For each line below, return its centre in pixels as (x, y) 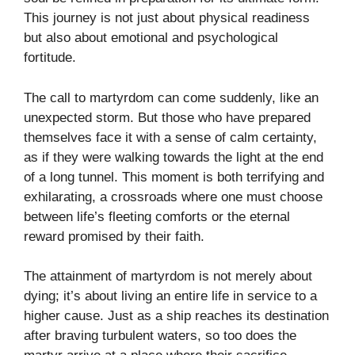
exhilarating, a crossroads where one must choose (173, 197)
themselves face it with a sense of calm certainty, (170, 137)
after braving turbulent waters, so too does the (160, 336)
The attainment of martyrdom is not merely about (168, 277)
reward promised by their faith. (114, 236)
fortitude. (50, 58)
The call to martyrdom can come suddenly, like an (171, 97)
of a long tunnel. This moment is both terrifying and (174, 177)
